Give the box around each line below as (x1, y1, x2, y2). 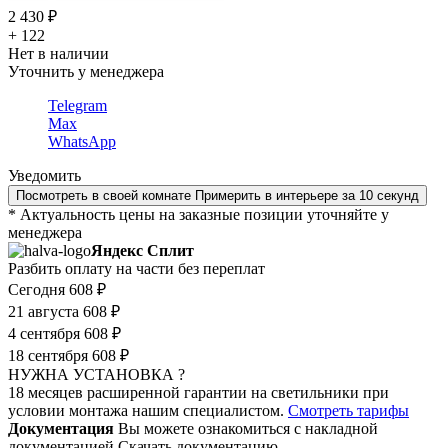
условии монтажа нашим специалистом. (8, 402, 288, 420)
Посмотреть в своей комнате (16, 188, 191, 204)
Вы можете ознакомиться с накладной (118, 420, 378, 438)
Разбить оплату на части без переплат (8, 260, 265, 278)
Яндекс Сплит (91, 242, 194, 260)
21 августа (8, 303, 79, 321)
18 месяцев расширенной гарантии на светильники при (8, 384, 389, 402)
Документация (8, 420, 114, 438)
